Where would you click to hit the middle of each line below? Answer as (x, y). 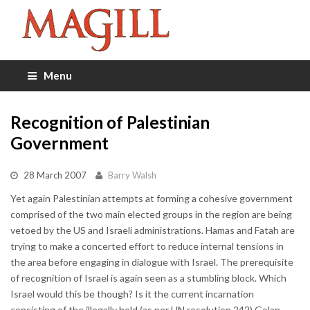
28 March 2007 (55, 175)
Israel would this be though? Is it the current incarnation (132, 293)
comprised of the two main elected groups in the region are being (151, 214)
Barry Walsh (132, 175)
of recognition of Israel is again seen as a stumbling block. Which (148, 277)
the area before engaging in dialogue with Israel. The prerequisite (152, 262)
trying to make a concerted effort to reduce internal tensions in (147, 246)
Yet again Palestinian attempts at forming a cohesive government (152, 198)
